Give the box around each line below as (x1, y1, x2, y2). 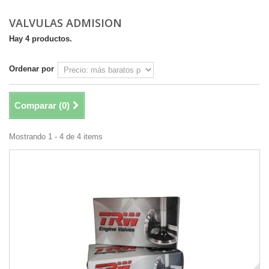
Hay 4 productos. (9, 34, 72, 44)
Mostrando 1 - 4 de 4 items (9, 132, 103, 142)
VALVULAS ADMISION (9, 16, 125, 31)
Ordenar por (9, 64, 54, 74)
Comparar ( (14, 100, 62, 111)
